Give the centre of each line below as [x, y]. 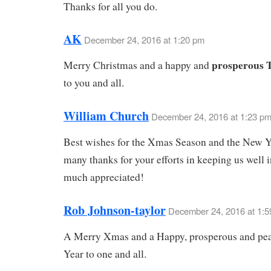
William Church [106, 116]
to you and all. [94, 83]
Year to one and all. [105, 253]
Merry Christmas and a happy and [138, 65]
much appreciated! [104, 177]
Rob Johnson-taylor [115, 210]
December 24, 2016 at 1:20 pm [144, 40]
